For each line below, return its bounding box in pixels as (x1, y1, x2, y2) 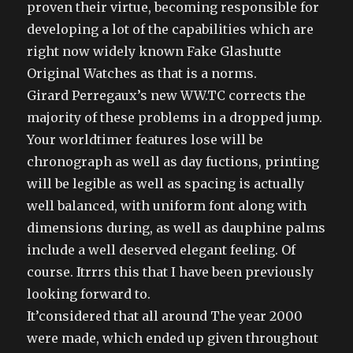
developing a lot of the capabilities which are (27, 20, 314, 37)
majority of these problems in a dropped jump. (27, 109, 323, 125)
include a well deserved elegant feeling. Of (27, 241, 296, 258)
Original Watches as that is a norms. (27, 65, 258, 81)
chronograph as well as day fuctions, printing (27, 153, 320, 169)
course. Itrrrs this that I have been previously (27, 263, 314, 280)
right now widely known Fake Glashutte (27, 43, 282, 59)
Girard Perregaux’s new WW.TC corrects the (27, 87, 307, 103)
